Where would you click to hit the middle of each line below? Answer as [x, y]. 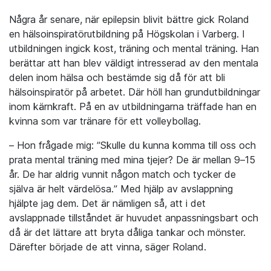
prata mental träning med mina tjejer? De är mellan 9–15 [132, 160]
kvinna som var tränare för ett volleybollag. [105, 121]
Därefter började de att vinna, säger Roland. [108, 247]
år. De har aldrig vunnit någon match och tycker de [122, 175]
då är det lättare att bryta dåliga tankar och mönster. [127, 233]
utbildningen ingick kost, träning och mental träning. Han [134, 49]
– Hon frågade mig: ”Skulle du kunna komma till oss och [132, 145]
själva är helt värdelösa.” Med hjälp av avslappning [121, 189]
